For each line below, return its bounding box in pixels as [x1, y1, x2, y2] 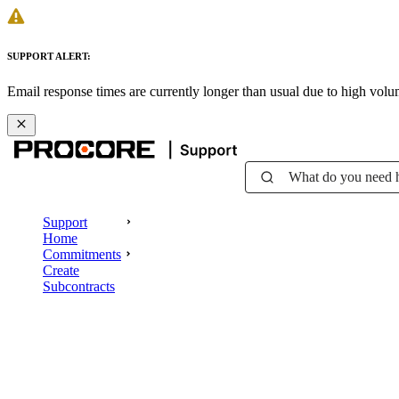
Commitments [43, 246, 121, 262]
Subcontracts [43, 278, 115, 294]
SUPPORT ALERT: [7, 50, 91, 61]
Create [43, 262, 79, 278]
